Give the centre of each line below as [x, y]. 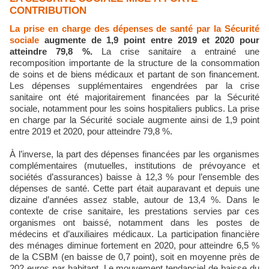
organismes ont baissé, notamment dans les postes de [134, 222]
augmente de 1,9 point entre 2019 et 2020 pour [149, 40]
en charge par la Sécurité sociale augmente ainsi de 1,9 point [134, 120]
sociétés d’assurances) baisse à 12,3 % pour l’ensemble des [134, 177]
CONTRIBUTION [48, 11]
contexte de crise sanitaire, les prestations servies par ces [134, 211]
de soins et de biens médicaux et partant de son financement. [134, 74]
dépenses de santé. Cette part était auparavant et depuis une [134, 188]
